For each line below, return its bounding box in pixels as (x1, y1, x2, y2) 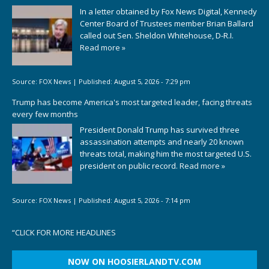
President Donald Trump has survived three (80, 124, 240, 136)
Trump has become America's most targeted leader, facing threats (12, 96, 252, 107)
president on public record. (80, 160, 180, 172)
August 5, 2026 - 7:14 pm (114, 195, 190, 205)
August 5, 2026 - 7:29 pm (114, 77, 190, 86)
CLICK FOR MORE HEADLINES (15, 227, 116, 238)
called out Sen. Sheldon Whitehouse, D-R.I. (80, 29, 234, 41)
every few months (12, 108, 78, 119)
